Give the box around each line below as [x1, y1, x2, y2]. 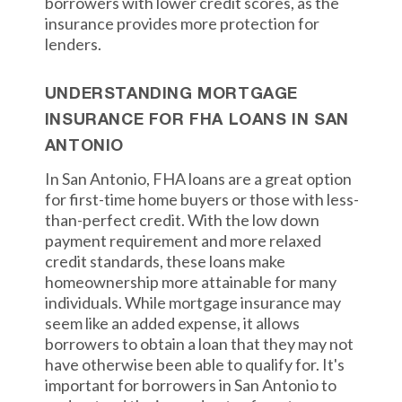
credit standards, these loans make [44, 251, 285, 271]
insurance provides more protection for [44, 13, 319, 33]
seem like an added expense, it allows [44, 313, 300, 333]
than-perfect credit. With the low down [44, 210, 319, 230]
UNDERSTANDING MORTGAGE [44, 87, 298, 102]
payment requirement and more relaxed [44, 231, 321, 250]
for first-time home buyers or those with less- [44, 189, 359, 209]
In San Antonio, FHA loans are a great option [44, 169, 352, 188]
